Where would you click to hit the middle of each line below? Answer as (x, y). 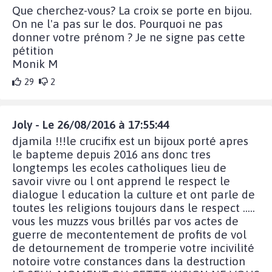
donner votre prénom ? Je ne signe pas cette (129, 37)
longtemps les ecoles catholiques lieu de (119, 167)
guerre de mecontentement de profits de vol (129, 234)
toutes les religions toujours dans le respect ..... (134, 207)
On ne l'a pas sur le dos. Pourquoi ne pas (117, 23)
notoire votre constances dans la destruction (129, 261)
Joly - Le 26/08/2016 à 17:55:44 (91, 124)
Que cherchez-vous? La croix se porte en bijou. (132, 10)
